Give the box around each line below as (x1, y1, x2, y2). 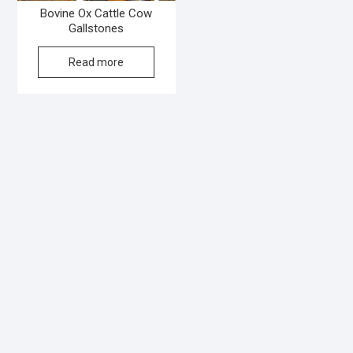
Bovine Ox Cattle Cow (40, 6, 153, 21)
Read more (69, 55, 124, 69)
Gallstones (69, 21, 124, 36)
